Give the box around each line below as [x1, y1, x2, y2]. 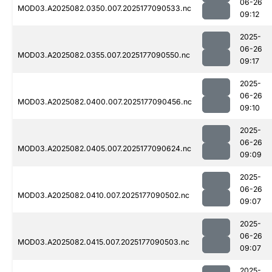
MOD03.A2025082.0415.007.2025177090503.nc [18, 237, 189, 247]
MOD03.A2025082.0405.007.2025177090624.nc [18, 144, 191, 154]
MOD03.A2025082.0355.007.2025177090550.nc [18, 50, 190, 60]
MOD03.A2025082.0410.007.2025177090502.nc [18, 191, 189, 200]
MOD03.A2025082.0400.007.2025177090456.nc [18, 97, 192, 107]
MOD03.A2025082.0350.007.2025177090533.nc [18, 4, 191, 13]
